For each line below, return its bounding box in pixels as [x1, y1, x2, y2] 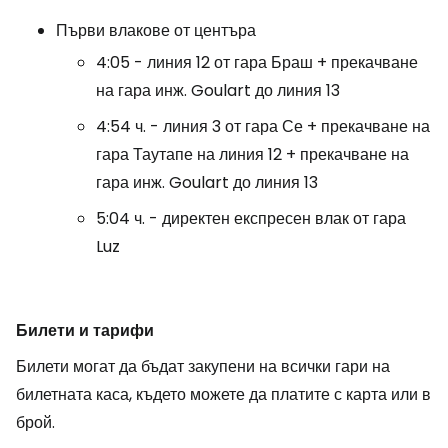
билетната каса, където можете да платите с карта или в [16, 383, 431, 406]
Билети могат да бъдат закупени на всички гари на [16, 355, 390, 378]
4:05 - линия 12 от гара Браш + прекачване [96, 51, 418, 74]
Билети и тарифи [16, 319, 154, 342]
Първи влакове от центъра [56, 19, 256, 42]
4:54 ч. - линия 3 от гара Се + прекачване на [96, 115, 430, 138]
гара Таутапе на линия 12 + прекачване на [96, 143, 409, 166]
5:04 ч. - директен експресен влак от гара [96, 207, 406, 230]
